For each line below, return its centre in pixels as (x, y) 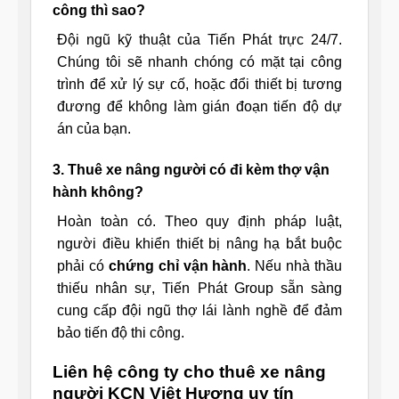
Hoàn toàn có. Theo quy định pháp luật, (199, 221)
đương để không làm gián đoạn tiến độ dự (199, 106)
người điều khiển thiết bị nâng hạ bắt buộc (199, 243)
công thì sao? (99, 10)
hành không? (98, 191)
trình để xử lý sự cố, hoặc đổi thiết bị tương (199, 84)
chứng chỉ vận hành (178, 265)
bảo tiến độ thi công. (121, 332)
